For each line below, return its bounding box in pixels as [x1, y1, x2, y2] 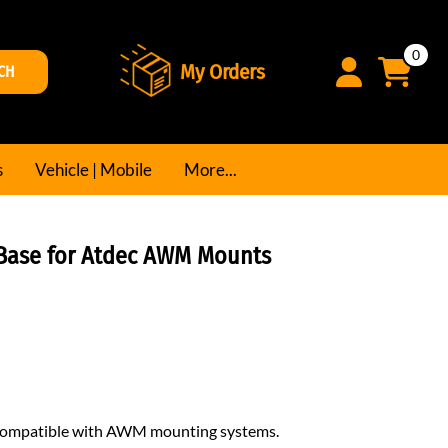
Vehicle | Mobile [35, 158, 152, 180]
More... [184, 158, 237, 180]
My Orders [180, 58, 266, 85]
